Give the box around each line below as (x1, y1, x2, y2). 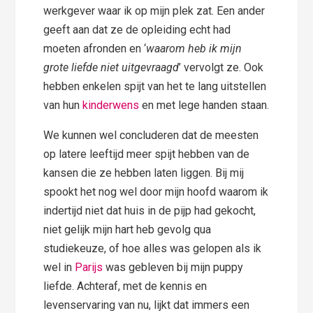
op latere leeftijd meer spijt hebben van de (43, 147, 250, 161)
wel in (43, 260, 75, 274)
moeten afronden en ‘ (43, 41, 147, 55)
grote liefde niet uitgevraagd (43, 60, 180, 74)
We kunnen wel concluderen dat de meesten (43, 128, 259, 142)
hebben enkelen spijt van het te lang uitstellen (43, 79, 267, 93)
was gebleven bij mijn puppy (103, 260, 244, 274)
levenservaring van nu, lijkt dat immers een (43, 298, 250, 312)
